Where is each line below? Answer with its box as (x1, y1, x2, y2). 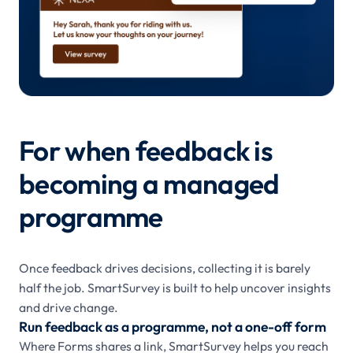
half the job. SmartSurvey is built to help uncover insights (19, 280, 331, 296)
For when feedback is (19, 133, 273, 169)
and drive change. (19, 299, 118, 316)
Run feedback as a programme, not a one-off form (19, 318, 326, 336)
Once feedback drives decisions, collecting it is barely (19, 260, 310, 277)
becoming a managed (19, 166, 280, 202)
